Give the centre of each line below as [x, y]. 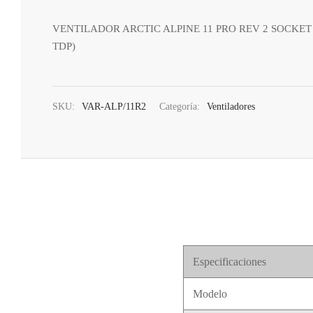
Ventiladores [231, 107]
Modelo [210, 294]
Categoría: [181, 107]
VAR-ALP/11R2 [114, 107]
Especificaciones [229, 262]
